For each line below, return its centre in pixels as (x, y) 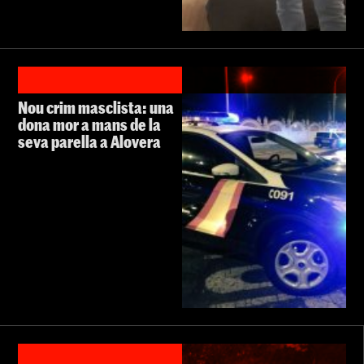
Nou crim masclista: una (96, 107)
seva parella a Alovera (89, 141)
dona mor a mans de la (89, 124)
